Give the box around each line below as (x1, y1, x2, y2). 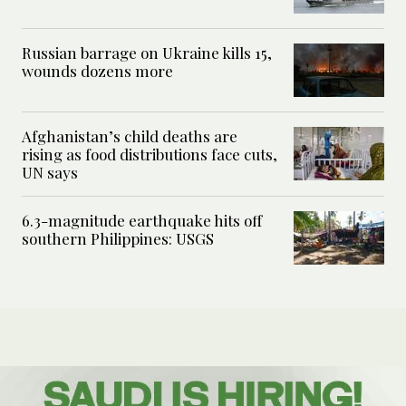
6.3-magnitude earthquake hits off (22, 209, 262, 230)
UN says (22, 161, 78, 182)
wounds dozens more (22, 60, 173, 81)
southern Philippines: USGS (22, 227, 214, 248)
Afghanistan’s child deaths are (22, 125, 237, 146)
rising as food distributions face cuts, (22, 143, 277, 164)
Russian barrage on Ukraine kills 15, (22, 42, 272, 63)
